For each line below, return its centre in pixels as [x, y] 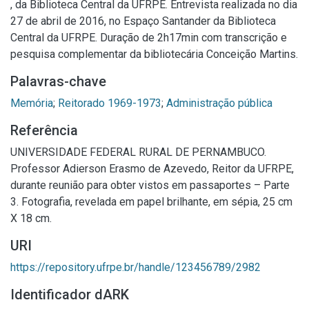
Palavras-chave [58, 81]
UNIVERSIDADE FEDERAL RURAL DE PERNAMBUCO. [138, 152]
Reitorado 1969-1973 [110, 103]
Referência [44, 130]
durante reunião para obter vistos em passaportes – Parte [150, 185]
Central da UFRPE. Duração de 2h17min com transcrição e [149, 37]
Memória [32, 103]
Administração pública [219, 103]
